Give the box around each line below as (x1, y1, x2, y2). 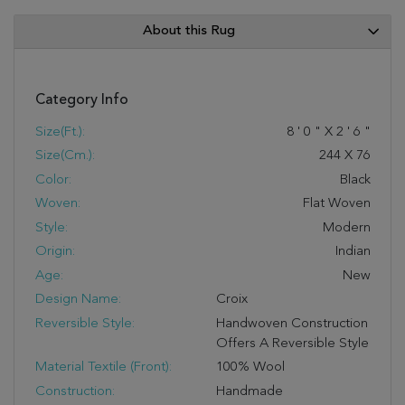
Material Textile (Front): (34, 361, 172, 374)
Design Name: (34, 293, 121, 306)
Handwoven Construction (216, 316, 368, 331)
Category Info (34, 92, 128, 108)
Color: (34, 173, 71, 187)
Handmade (216, 384, 283, 399)
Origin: (34, 245, 75, 259)
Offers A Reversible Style (216, 336, 369, 351)
